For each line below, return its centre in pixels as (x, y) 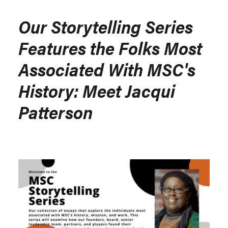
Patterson (55, 112)
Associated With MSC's (107, 69)
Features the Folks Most (110, 48)
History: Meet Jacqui (97, 90)
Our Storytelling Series (106, 26)
